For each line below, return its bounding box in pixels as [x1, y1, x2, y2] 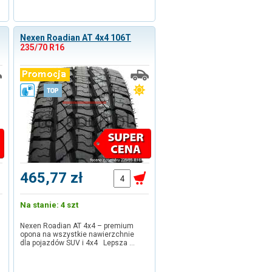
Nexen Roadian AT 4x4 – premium [20, 222, 134, 230]
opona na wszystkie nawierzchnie [20, 230, 134, 239]
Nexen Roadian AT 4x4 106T [20, 33, 131, 42]
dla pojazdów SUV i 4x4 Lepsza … [20, 239, 135, 247]
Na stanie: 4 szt [20, 200, 78, 209]
